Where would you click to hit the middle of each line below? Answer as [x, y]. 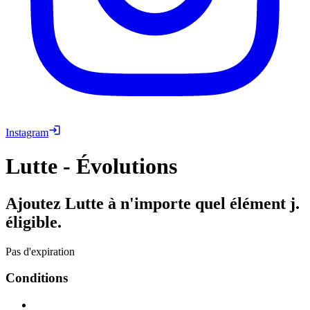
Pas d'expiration [40, 251]
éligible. [34, 222]
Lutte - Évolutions [91, 166]
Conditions [37, 278]
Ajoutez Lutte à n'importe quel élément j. [153, 203]
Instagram [27, 132]
